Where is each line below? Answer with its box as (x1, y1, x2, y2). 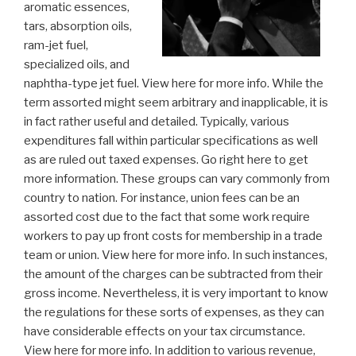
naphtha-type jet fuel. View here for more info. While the (24, 76, 323, 91)
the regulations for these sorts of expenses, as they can (24, 305, 324, 320)
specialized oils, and (24, 57, 130, 72)
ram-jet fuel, (24, 38, 88, 53)
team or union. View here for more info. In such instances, (24, 248, 327, 263)
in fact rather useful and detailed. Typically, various (24, 114, 289, 130)
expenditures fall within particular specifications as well (24, 133, 318, 149)
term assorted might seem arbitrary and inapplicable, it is (24, 95, 328, 110)
